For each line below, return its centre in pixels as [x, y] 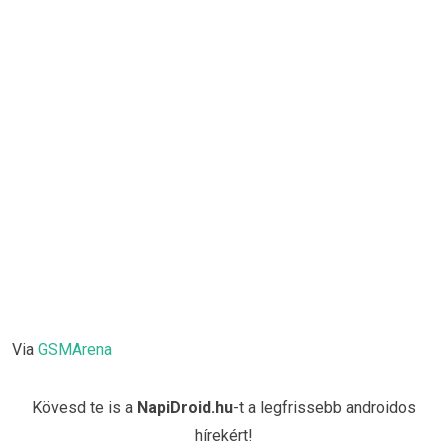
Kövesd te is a [84, 407]
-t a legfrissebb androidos [324, 407]
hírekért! [224, 435]
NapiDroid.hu [185, 407]
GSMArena [75, 350]
